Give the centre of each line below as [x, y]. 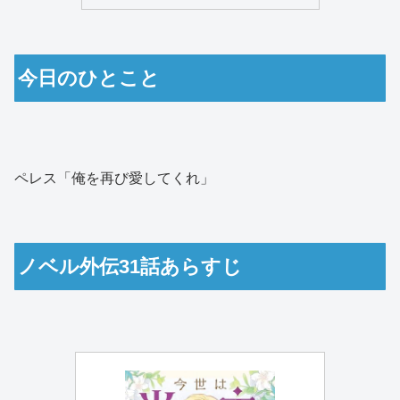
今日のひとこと [89, 79]
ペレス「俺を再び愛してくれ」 [114, 178]
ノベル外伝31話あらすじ [130, 266]
